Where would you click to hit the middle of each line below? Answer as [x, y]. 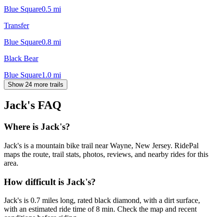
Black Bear [21, 58]
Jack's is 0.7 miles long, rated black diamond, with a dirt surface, [102, 201]
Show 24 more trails [36, 84]
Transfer [16, 25]
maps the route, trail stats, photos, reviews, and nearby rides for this [106, 155]
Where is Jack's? [37, 127]
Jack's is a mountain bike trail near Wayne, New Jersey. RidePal [101, 146]
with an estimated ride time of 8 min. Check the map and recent [100, 209]
